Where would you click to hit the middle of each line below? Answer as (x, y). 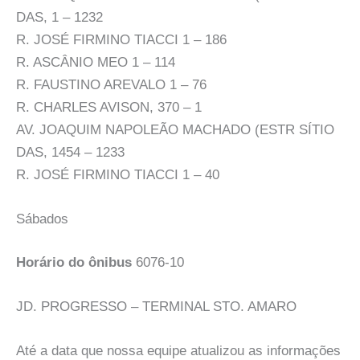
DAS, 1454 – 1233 (70, 152)
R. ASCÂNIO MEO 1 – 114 (96, 62)
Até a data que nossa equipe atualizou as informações (178, 350)
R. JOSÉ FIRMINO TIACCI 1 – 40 (118, 174)
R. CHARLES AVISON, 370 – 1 (109, 107)
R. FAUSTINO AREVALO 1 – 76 (111, 84)
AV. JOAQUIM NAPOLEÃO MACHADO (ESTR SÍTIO (175, 129)
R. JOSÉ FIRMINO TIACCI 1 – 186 (121, 39)
